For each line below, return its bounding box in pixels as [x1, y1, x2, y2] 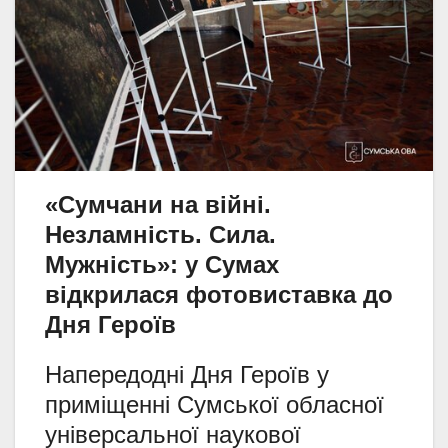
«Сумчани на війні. [45, 190, 271, 218]
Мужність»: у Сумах [45, 250, 279, 278]
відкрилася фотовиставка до [45, 280, 393, 308]
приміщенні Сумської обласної [45, 390, 384, 418]
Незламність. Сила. [45, 220, 276, 248]
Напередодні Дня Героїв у [45, 360, 329, 388]
